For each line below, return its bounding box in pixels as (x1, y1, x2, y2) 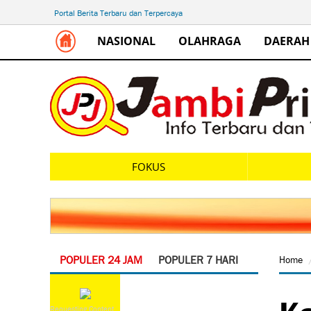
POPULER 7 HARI (158, 253, 238, 267)
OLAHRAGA (178, 33, 241, 49)
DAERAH (264, 33, 310, 49)
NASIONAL (97, 33, 155, 49)
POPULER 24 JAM (60, 253, 142, 267)
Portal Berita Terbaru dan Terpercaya (54, 8, 183, 18)
